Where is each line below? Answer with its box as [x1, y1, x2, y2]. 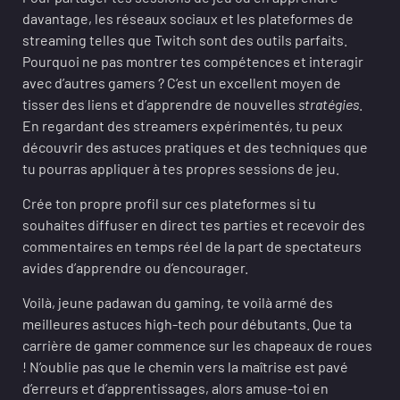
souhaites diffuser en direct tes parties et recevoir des [22, 216, 365, 233]
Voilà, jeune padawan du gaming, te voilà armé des [22, 294, 333, 311]
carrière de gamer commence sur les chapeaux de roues [22, 337, 372, 354]
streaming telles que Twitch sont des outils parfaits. [22, 31, 347, 48]
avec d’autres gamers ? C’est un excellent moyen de [22, 74, 341, 91]
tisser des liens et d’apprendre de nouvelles [22, 96, 298, 112]
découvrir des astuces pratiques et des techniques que [22, 138, 368, 155]
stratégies [298, 96, 359, 112]
